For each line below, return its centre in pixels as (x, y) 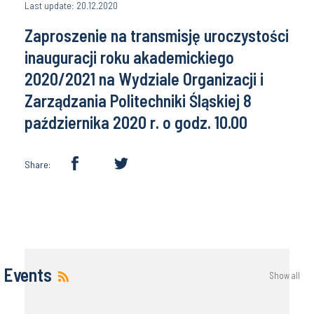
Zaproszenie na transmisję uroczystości (157, 36)
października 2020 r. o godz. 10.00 (136, 123)
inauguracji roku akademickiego (129, 57)
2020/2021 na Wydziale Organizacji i (144, 79)
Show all (285, 276)
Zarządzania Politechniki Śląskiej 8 (138, 101)
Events (28, 275)
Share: (37, 165)
